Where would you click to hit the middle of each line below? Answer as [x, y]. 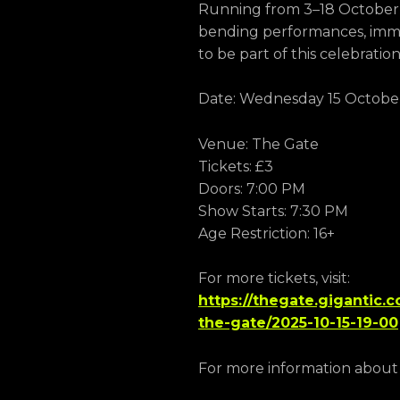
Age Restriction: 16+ [267, 233]
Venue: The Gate [258, 144]
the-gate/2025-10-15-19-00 [298, 323]
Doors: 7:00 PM [252, 188]
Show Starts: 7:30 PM [273, 211]
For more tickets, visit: [274, 279]
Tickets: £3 [236, 166]
